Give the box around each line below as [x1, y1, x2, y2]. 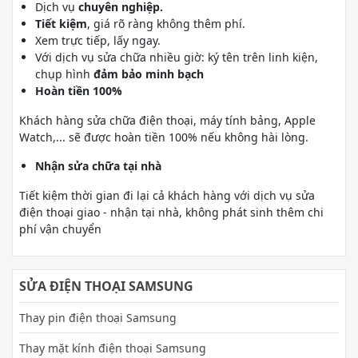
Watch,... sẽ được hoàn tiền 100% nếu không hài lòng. [19, 129, 312, 145]
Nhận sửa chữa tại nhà [35, 158, 161, 173]
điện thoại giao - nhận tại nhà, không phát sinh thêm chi [19, 205, 324, 220]
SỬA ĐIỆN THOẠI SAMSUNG [19, 277, 193, 295]
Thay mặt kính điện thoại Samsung [19, 340, 206, 356]
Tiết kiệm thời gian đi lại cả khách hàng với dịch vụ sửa [19, 188, 315, 203]
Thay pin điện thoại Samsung [19, 310, 177, 325]
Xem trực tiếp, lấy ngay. [35, 33, 161, 48]
